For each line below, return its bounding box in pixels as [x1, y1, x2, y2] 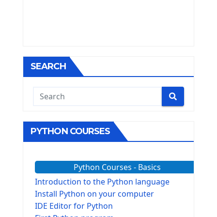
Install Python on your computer [35, 188, 154, 199]
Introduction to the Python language [35, 176, 170, 187]
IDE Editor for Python [35, 201, 113, 211]
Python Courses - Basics [73, 162, 161, 172]
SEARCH [31, 61, 66, 72]
